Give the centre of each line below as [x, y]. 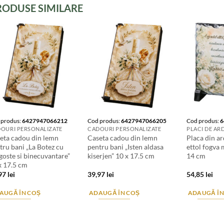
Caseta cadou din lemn [123, 137]
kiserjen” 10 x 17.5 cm [121, 155]
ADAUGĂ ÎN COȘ [114, 192]
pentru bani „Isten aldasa [126, 146]
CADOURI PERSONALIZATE [124, 128]
